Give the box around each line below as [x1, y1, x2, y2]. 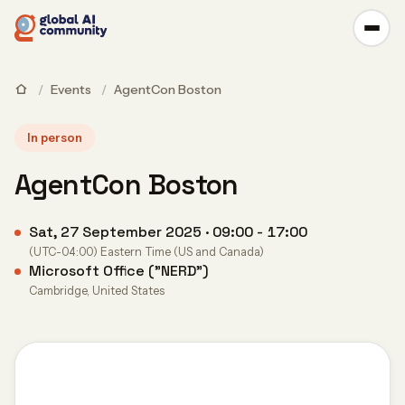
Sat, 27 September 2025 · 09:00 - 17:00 [29, 222, 307, 241]
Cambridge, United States [29, 284, 165, 297]
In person [27, 130, 82, 145]
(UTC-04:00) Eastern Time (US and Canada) [29, 245, 264, 259]
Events [51, 81, 91, 98]
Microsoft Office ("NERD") [29, 261, 209, 280]
